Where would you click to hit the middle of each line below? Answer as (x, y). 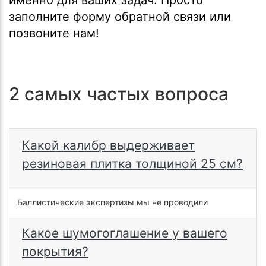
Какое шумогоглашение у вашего (125, 233)
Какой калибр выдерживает (108, 145)
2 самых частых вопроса (119, 94)
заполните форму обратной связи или (120, 16)
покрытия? (55, 251)
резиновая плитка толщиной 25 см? (132, 164)
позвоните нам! (54, 33)
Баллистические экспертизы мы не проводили (112, 202)
